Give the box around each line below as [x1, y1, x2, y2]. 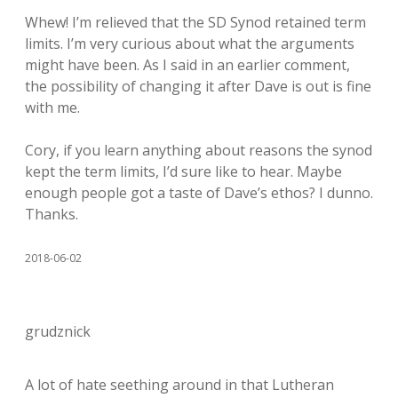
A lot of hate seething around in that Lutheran [25, 375, 334, 394]
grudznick [25, 322, 91, 341]
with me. [25, 98, 80, 117]
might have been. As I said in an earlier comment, [25, 55, 350, 75]
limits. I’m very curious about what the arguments [25, 34, 354, 53]
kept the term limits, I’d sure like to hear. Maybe [25, 162, 342, 181]
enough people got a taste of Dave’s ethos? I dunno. [25, 183, 373, 203]
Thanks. [25, 204, 78, 224]
